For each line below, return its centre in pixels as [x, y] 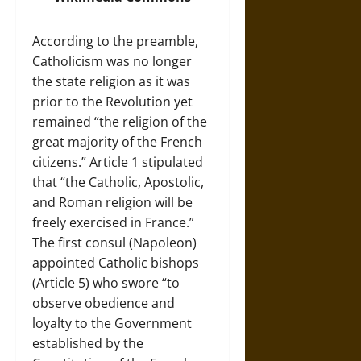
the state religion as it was [111, 81]
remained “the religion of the [120, 122]
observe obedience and [104, 303]
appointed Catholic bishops [116, 263]
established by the [88, 343]
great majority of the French [117, 142]
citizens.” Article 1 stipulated [118, 162]
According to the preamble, [115, 41]
